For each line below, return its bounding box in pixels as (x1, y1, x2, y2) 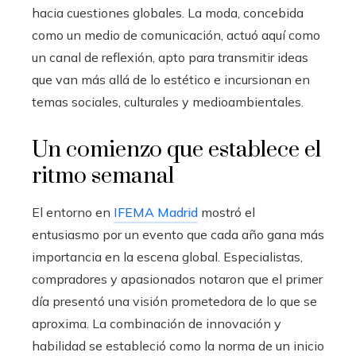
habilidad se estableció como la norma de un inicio (32, 338, 324, 354)
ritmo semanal (32, 162, 174, 191)
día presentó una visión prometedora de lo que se (32, 293, 317, 310)
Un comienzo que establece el (32, 136, 321, 164)
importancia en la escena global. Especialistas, (32, 249, 303, 265)
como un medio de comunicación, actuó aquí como (32, 27, 320, 44)
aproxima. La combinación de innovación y (32, 315, 281, 332)
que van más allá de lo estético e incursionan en (32, 72, 310, 88)
